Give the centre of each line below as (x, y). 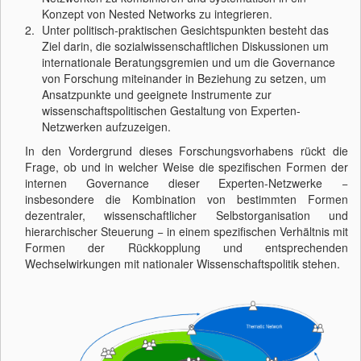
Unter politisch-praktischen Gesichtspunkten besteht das (185, 30)
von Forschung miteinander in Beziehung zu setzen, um (184, 78)
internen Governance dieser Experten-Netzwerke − (187, 183)
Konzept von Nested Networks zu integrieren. (157, 14)
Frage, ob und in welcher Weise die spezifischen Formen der (187, 167)
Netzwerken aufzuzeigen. (106, 127)
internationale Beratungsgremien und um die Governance (189, 62)
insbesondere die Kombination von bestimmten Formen (187, 199)
